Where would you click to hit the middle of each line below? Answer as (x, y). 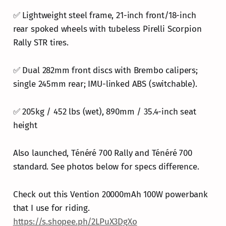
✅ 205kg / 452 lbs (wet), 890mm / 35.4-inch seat (104, 111)
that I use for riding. (51, 208)
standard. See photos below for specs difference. (106, 166)
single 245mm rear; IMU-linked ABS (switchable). (105, 84)
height (25, 125)
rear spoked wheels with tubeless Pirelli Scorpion (107, 29)
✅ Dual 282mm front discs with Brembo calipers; (105, 70)
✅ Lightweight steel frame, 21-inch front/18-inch (104, 15)
